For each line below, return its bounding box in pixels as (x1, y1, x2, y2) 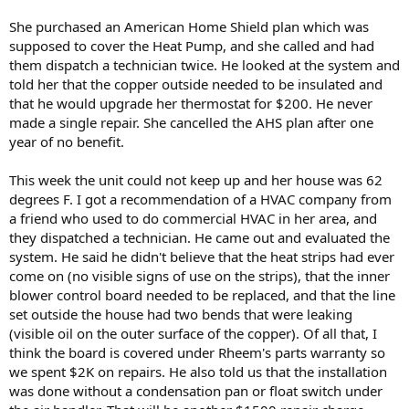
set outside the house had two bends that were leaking (9, 304, 352, 323)
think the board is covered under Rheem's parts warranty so (9, 342, 385, 362)
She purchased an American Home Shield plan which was (9, 16, 369, 36)
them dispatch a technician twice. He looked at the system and (9, 55, 400, 74)
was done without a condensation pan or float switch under (9, 381, 383, 400)
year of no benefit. (9, 131, 124, 151)
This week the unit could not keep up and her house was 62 (9, 170, 383, 189)
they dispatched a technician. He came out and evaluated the (9, 227, 390, 246)
